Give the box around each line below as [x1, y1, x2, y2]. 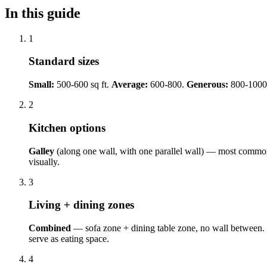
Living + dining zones [29, 198, 134, 212]
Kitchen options [29, 121, 105, 134]
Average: [111, 79, 148, 90]
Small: [29, 79, 54, 90]
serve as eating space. [29, 233, 109, 244]
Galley [29, 145, 54, 156]
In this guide [5, 5, 80, 21]
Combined [29, 222, 71, 233]
